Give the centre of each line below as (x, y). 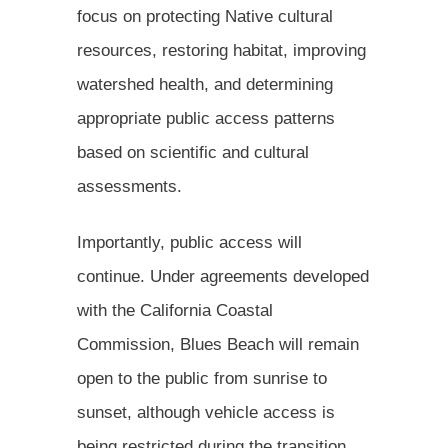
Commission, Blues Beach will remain (218, 344)
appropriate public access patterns (206, 118)
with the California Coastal (175, 310)
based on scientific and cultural (193, 152)
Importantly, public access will (189, 242)
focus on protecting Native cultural (205, 16)
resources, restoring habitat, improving (221, 50)
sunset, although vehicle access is (206, 412)
